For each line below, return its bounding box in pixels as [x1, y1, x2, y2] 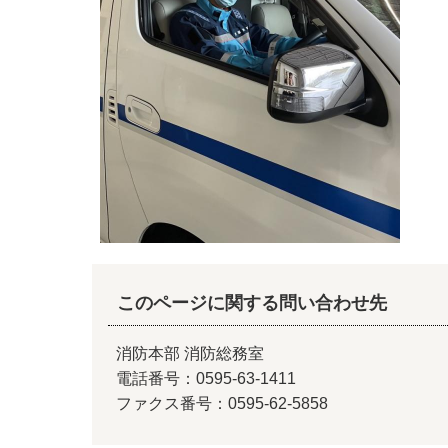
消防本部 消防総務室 [116, 344, 264, 362]
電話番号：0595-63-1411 [116, 369, 296, 387]
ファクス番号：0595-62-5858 [116, 394, 328, 412]
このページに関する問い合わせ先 [116, 292, 387, 313]
